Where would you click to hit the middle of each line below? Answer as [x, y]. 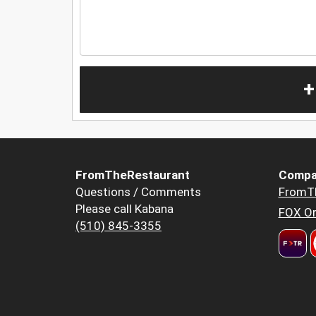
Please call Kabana [124, 209]
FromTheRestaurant [133, 175]
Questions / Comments [138, 192]
